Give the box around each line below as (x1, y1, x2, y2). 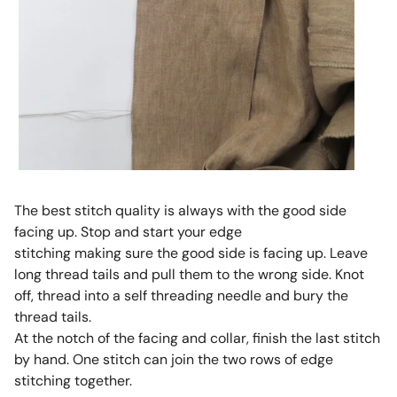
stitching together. (13, 371, 132, 391)
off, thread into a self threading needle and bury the (13, 286, 348, 306)
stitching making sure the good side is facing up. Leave (13, 244, 368, 263)
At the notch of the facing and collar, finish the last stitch (13, 329, 380, 348)
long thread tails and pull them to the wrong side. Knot (13, 265, 364, 284)
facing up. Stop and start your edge (13, 222, 242, 242)
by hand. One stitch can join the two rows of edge (13, 350, 333, 370)
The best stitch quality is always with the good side (13, 201, 346, 221)
